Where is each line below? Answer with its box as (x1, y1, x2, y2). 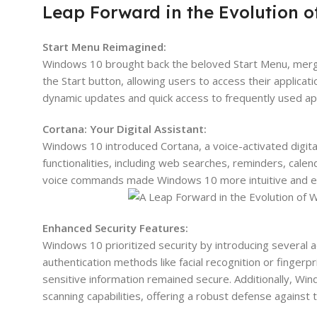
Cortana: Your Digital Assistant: (42, 121, 207, 136)
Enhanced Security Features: (42, 220, 188, 235)
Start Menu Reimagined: (42, 39, 166, 54)
